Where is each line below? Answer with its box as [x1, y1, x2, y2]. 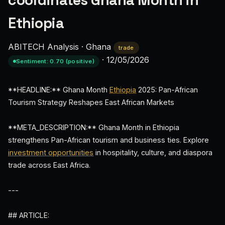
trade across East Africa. [8, 161, 90, 169]
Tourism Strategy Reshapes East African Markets [8, 98, 174, 106]
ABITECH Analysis [8, 42, 79, 52]
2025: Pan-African [136, 85, 198, 94]
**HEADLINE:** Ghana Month [8, 85, 109, 94]
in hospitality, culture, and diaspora [93, 148, 212, 157]
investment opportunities [8, 148, 93, 157]
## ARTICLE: [8, 211, 49, 219]
